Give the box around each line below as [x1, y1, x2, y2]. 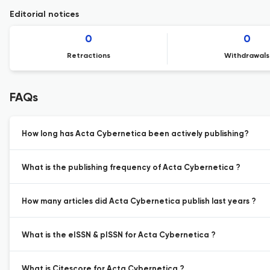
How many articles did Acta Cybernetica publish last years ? [22, 198, 256, 206]
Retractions [67, 52, 111, 60]
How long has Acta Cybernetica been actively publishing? [22, 130, 249, 138]
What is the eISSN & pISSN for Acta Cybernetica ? [22, 231, 216, 239]
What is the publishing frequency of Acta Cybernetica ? [22, 164, 240, 172]
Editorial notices [10, 10, 79, 19]
